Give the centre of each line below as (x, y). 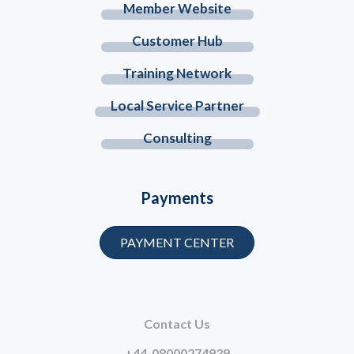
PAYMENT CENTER (177, 243)
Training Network (177, 73)
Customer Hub (177, 41)
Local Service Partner (177, 106)
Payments (177, 198)
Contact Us (177, 324)
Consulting (177, 138)
